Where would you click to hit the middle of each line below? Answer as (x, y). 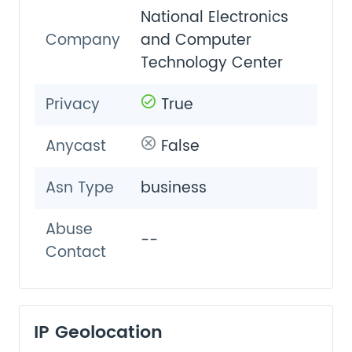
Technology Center (211, 64)
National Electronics (214, 18)
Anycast (76, 147)
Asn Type (80, 188)
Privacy (73, 105)
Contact (76, 252)
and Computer (196, 41)
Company (83, 41)
